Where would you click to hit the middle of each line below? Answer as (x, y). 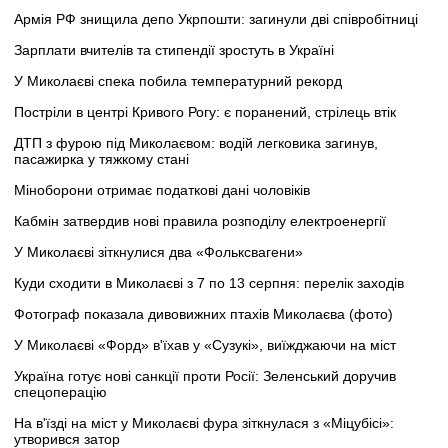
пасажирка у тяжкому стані (101, 159)
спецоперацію (60, 392)
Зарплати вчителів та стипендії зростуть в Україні (174, 50)
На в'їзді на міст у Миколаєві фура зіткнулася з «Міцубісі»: (204, 423)
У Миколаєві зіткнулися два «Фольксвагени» (158, 252)
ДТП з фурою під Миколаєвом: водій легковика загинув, (196, 143)
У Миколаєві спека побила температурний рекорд (178, 81)
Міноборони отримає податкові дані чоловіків (162, 190)
